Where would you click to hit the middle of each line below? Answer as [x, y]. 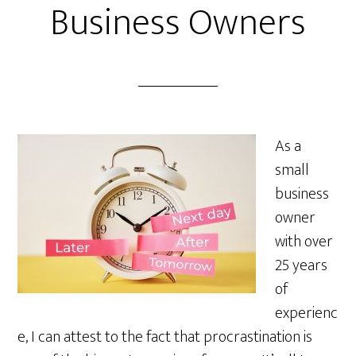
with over [304, 242]
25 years [302, 265]
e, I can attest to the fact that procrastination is [165, 337]
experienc [307, 313]
